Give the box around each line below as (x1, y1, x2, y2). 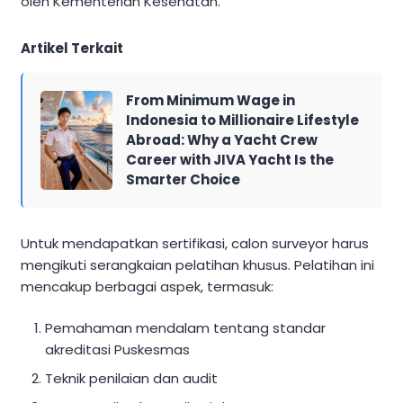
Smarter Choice (126, 169, 240, 189)
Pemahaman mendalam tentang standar (45, 318, 327, 338)
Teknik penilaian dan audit (45, 369, 219, 389)
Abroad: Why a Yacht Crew (126, 130, 318, 149)
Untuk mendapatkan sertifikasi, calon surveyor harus (21, 233, 369, 253)
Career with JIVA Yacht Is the (126, 149, 334, 169)
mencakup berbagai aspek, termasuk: (21, 276, 273, 296)
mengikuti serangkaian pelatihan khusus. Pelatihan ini (21, 255, 374, 274)
